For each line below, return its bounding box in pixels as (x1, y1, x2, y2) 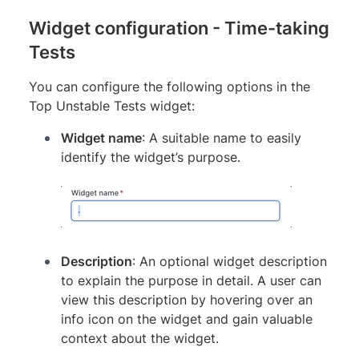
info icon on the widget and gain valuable (61, 310, 313, 327)
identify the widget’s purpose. (61, 148, 240, 165)
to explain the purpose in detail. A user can (61, 272, 321, 288)
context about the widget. (61, 329, 219, 346)
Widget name (61, 129, 142, 146)
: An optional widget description (132, 252, 327, 269)
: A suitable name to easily (142, 129, 301, 146)
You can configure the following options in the (29, 78, 310, 95)
